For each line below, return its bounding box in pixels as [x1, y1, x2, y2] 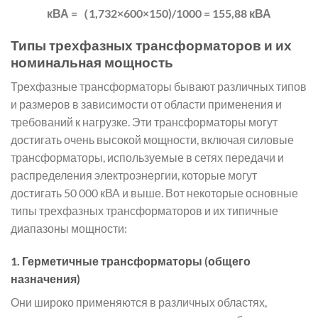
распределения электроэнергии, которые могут [11, 168, 257, 182]
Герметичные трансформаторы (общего [22, 254, 251, 268]
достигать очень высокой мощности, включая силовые [11, 133, 294, 147]
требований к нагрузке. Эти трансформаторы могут [11, 115, 278, 129]
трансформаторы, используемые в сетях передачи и [11, 150, 284, 165]
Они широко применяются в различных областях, [11, 295, 267, 309]
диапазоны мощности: [11, 221, 127, 236]
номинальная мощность [11, 53, 173, 70]
